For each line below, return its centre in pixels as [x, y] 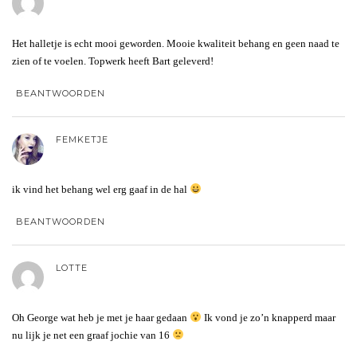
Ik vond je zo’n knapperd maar [268, 317]
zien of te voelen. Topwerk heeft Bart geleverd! [113, 61]
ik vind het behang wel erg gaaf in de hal [101, 189]
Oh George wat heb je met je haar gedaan [101, 317]
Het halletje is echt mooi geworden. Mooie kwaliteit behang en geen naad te [176, 43]
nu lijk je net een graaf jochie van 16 [92, 335]
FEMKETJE [82, 139]
